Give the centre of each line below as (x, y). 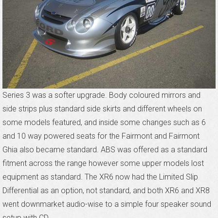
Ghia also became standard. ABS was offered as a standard (105, 149)
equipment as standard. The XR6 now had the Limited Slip (100, 177)
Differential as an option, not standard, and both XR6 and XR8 (106, 190)
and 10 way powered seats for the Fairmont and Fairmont (101, 136)
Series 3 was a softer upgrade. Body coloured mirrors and (101, 95)
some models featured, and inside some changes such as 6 (104, 122)
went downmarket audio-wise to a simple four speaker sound (107, 204)
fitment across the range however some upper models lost (103, 163)
